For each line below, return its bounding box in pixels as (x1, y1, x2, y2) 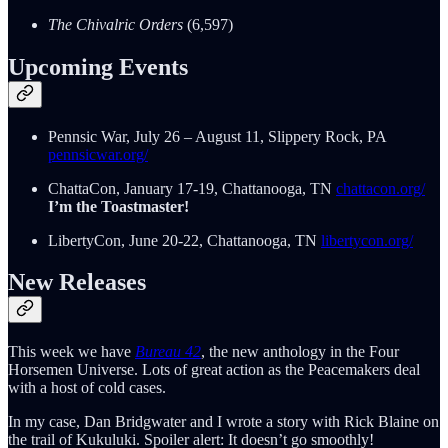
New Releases (8, 269, 146, 296)
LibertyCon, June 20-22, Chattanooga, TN (48, 231, 321, 249)
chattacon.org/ (336, 179, 425, 197)
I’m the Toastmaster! (48, 197, 189, 215)
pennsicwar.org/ (48, 145, 148, 163)
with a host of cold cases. (8, 379, 166, 397)
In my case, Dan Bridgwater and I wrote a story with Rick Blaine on (8, 413, 439, 431)
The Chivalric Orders (48, 15, 187, 33)
